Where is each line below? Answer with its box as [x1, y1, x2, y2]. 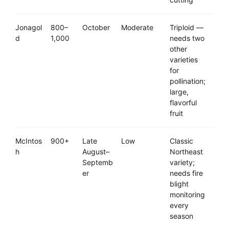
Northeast [170, 147, 203, 156]
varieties [170, 55, 198, 64]
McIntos [15, 136, 42, 146]
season [170, 212, 193, 221]
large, [170, 87, 189, 97]
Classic [170, 136, 193, 146]
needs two [170, 34, 204, 43]
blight [170, 179, 189, 189]
